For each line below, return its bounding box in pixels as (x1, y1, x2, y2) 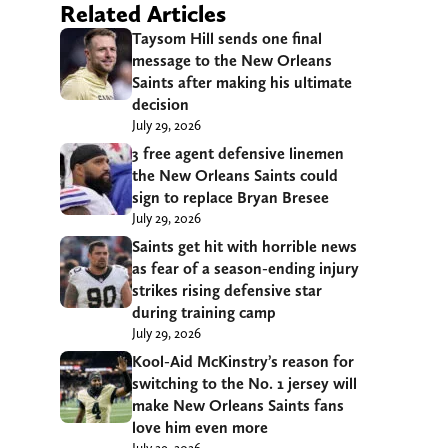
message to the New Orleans (132, 50, 332, 70)
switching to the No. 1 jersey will (132, 373, 357, 393)
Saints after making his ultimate (132, 72, 352, 92)
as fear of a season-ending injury (132, 258, 359, 278)
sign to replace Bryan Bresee (132, 187, 329, 207)
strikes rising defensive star (132, 280, 322, 300)
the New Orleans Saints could (132, 165, 338, 185)
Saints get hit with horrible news (132, 236, 357, 256)
